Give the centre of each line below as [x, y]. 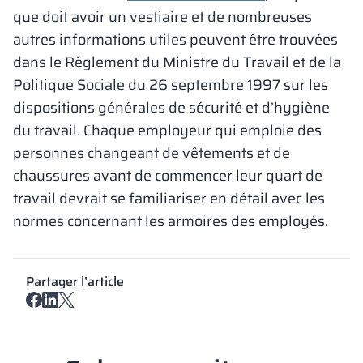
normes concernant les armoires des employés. [171, 221]
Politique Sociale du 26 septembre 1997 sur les [171, 85]
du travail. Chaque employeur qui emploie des [167, 130]
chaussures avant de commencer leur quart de [168, 176]
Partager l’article [75, 282]
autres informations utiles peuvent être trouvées [175, 40]
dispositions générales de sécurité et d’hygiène [171, 108]
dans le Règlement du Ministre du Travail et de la [177, 62]
